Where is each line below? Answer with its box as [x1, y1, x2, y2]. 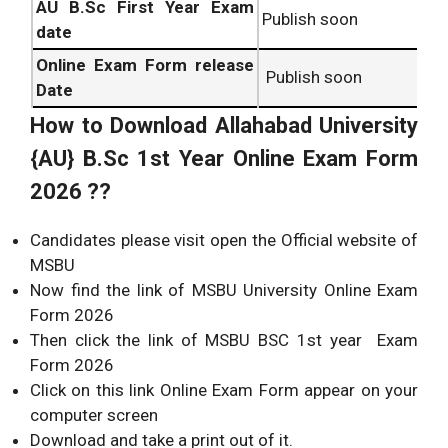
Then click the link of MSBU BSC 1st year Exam [30, 330, 418, 351]
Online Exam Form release [36, 55, 254, 76]
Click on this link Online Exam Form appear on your [30, 380, 418, 401]
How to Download [30, 113, 215, 139]
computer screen [30, 405, 158, 426]
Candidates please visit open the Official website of [30, 230, 418, 251]
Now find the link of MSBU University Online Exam [30, 280, 418, 301]
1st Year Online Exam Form [137, 146, 419, 172]
